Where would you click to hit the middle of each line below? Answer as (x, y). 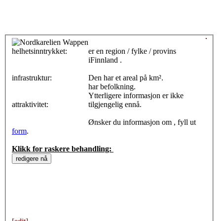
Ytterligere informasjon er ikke (136, 96)
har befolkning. (118, 87)
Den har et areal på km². (156, 78)
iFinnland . (105, 60)
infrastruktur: (33, 78)
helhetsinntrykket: (40, 51)
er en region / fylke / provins (132, 51)
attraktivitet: (31, 105)
